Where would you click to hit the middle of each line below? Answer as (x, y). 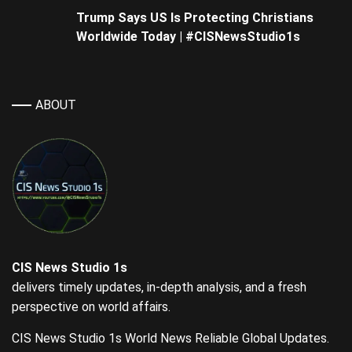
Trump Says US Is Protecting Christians (195, 18)
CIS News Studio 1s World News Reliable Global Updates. (170, 339)
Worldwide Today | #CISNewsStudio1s (188, 37)
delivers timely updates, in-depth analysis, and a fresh (159, 288)
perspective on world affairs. (91, 307)
